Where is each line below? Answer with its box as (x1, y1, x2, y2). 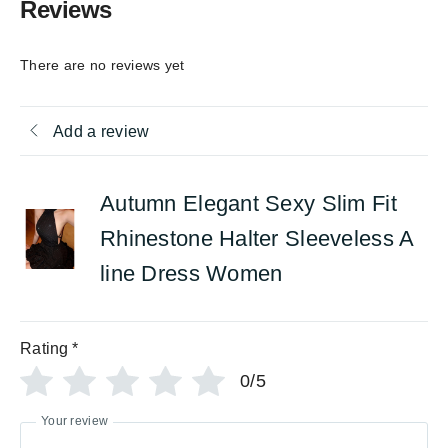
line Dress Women (100, 261, 283, 287)
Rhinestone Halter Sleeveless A (100, 226, 414, 252)
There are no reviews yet (20, 57, 185, 74)
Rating (20, 340, 69, 358)
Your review (41, 414, 109, 429)
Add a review (53, 122, 150, 140)
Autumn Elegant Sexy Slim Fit (100, 191, 397, 217)
